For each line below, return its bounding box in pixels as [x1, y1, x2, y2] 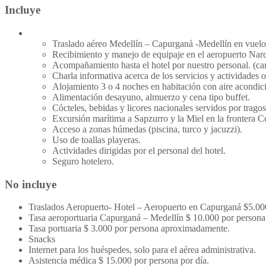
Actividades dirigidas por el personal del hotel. [52, 145, 226, 156]
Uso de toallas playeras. [52, 135, 141, 145]
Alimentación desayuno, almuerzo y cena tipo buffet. [52, 92, 250, 102]
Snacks [28, 234, 55, 245]
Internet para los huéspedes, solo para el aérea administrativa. [28, 245, 256, 255]
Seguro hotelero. [52, 156, 114, 166]
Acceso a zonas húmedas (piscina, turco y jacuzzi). [52, 124, 242, 134]
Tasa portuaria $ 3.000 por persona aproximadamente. [28, 223, 230, 234]
